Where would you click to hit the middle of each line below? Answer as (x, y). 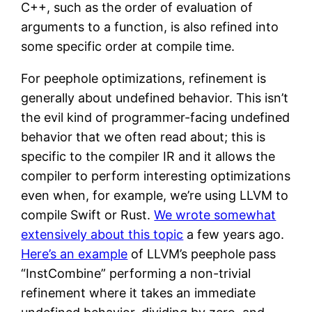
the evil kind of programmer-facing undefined (156, 117)
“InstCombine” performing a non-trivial (136, 273)
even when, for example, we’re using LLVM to (155, 195)
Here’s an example (75, 253)
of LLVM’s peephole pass (202, 253)
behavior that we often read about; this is (143, 136)
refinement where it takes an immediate (139, 292)
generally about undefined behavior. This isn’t (155, 97)
